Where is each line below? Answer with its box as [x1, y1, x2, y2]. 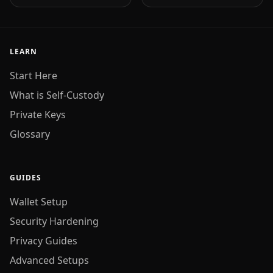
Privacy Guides [10, 234, 77, 247]
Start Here [10, 69, 57, 82]
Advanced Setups [10, 253, 89, 267]
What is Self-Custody [10, 88, 104, 102]
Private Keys [10, 108, 66, 121]
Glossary [10, 127, 50, 141]
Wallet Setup [10, 195, 68, 208]
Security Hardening [10, 214, 99, 228]
